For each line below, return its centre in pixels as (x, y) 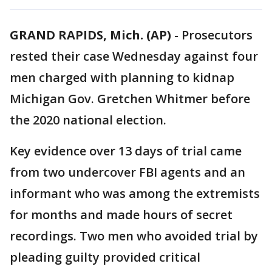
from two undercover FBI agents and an (127, 172)
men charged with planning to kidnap (122, 77)
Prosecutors (217, 35)
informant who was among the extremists (135, 193)
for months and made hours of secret (121, 215)
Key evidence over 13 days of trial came (126, 151)
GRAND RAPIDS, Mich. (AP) (90, 35)
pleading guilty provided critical (105, 257)
